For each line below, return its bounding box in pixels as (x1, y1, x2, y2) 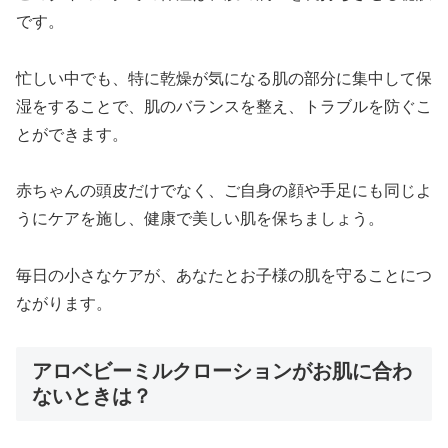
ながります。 (16, 295, 112, 313)
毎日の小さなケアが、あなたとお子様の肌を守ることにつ (16, 267, 432, 285)
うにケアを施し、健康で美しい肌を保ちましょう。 (16, 210, 384, 228)
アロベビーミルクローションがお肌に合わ (32, 359, 412, 382)
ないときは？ (32, 384, 152, 407)
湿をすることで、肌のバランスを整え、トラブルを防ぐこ (16, 97, 432, 115)
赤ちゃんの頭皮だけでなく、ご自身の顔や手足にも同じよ (16, 182, 432, 200)
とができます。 (16, 125, 128, 143)
